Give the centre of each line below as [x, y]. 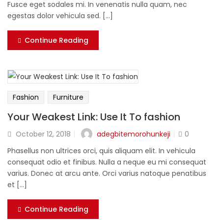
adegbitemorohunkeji [134, 134]
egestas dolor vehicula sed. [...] [60, 16]
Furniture [68, 97]
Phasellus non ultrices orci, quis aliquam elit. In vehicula [101, 151]
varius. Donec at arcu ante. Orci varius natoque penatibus [107, 174]
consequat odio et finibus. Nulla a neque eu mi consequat [107, 162]
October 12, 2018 [43, 134]
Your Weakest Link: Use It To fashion [94, 117]
